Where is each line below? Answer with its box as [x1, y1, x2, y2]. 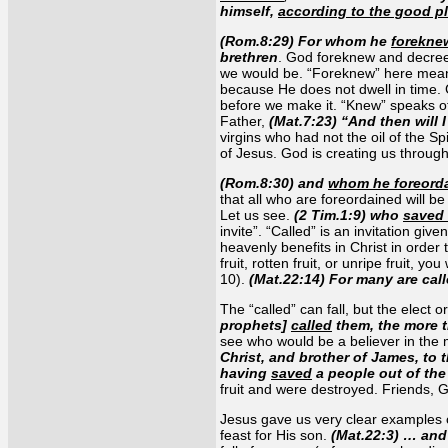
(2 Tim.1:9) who [294, 206, 403, 223]
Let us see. [220, 206, 294, 223]
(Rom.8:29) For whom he [220, 32, 391, 49]
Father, [220, 112, 269, 129]
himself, [220, 2, 278, 19]
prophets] [220, 316, 291, 333]
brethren [220, 48, 278, 65]
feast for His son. [220, 426, 331, 443]
